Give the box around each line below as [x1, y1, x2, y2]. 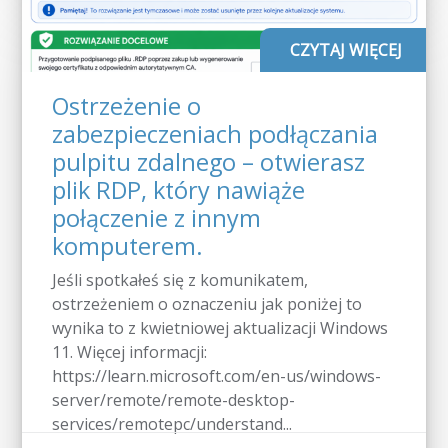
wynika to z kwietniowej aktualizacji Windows [52, 316, 388, 339]
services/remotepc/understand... [52, 412, 292, 435]
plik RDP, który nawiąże [52, 173, 305, 206]
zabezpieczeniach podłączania [52, 117, 378, 150]
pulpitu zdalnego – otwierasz [52, 145, 365, 178]
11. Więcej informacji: [52, 340, 207, 363]
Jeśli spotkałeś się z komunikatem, [52, 268, 308, 291]
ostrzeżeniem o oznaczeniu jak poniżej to [52, 292, 362, 315]
